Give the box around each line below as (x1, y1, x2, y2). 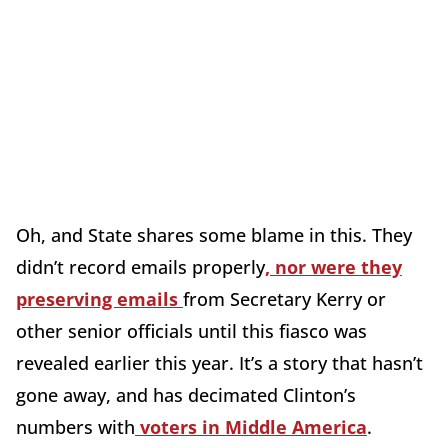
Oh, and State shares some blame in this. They (16, 222, 412, 247)
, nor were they (265, 254, 402, 279)
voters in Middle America (135, 414, 367, 439)
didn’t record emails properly (16, 254, 265, 279)
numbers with (16, 414, 135, 439)
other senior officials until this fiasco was (16, 318, 367, 343)
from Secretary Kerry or (183, 286, 386, 311)
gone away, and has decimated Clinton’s (16, 382, 356, 407)
